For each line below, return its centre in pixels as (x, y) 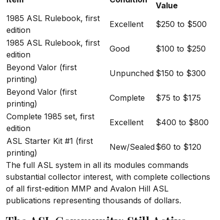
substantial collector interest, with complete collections (108, 177)
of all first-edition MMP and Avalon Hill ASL (87, 189)
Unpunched (132, 73)
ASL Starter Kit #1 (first (50, 141)
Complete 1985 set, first (50, 117)
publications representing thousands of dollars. (94, 201)
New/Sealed (132, 147)
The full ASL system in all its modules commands (97, 165)
